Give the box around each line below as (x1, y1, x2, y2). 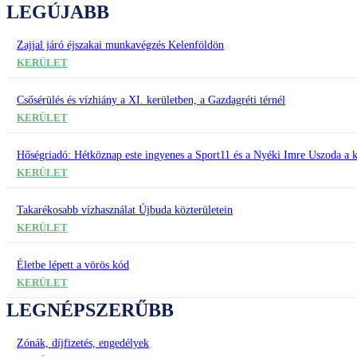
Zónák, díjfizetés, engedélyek (17, 337, 149, 350)
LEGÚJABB (6, 2, 109, 23)
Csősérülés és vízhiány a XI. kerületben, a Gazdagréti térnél (17, 94, 285, 107)
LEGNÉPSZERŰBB (6, 300, 174, 321)
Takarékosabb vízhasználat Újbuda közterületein (17, 204, 233, 217)
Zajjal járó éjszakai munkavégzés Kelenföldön (17, 39, 224, 52)
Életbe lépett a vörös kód (17, 259, 129, 272)
